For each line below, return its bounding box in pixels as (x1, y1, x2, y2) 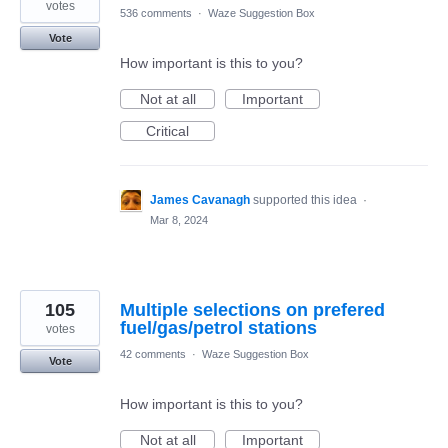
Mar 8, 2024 (150, 213, 208, 226)
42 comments (120, 347, 186, 360)
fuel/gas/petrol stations (120, 317, 317, 338)
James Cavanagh (150, 192, 250, 207)
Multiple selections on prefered (120, 299, 385, 320)
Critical (146, 122, 189, 139)
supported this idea (253, 192, 360, 207)
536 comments (120, 6, 192, 19)
